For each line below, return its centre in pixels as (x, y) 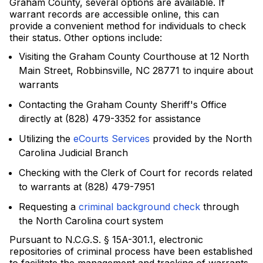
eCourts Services (112, 139)
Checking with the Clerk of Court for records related (136, 173)
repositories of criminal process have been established (131, 251)
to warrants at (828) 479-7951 (87, 187)
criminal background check (139, 207)
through (220, 207)
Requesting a (49, 207)
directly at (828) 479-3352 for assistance (110, 119)
